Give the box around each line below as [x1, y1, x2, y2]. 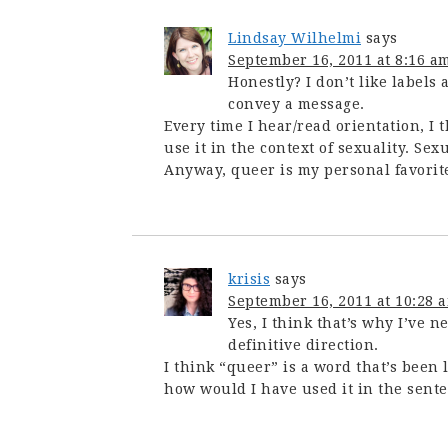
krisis [228, 271, 270, 287]
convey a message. [228, 96, 365, 112]
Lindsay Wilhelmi [228, 30, 361, 46]
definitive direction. [228, 337, 379, 353]
